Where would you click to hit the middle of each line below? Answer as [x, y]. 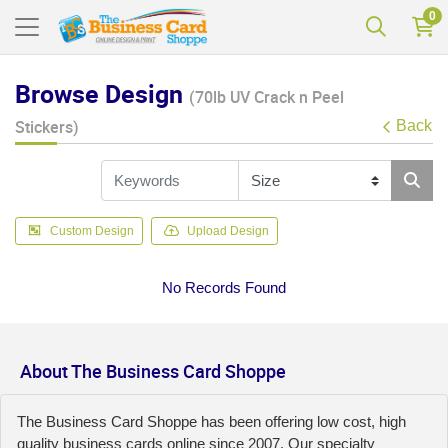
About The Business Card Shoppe [153, 370]
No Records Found [224, 287]
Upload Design [228, 230]
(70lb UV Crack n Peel [266, 97]
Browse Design [102, 94]
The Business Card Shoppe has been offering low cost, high [211, 421]
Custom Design [92, 230]
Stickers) [47, 127]
